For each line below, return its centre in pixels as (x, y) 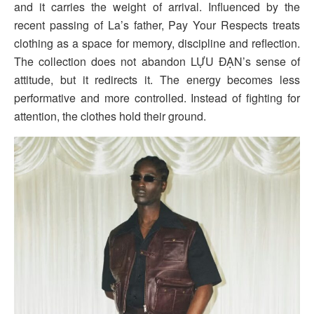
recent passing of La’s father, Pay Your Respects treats (157, 25)
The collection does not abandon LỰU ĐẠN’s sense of (157, 62)
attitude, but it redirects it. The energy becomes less (157, 80)
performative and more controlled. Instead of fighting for (157, 98)
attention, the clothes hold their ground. (110, 116)
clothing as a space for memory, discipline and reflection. (157, 43)
